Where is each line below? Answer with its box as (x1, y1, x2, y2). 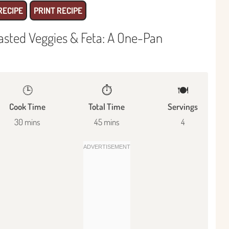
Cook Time (9, 101, 45, 112)
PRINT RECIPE (34, 5, 82, 16)
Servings (168, 101, 198, 112)
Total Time (88, 101, 125, 112)
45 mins (94, 116, 120, 127)
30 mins (14, 116, 40, 127)
